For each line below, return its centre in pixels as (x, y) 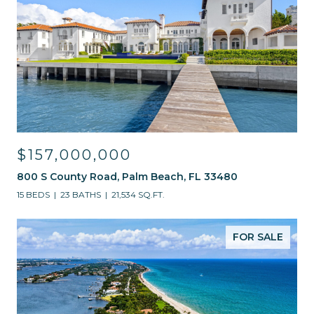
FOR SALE (258, 237)
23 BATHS (81, 194)
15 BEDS (33, 194)
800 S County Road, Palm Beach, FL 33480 (127, 177)
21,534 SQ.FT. (138, 194)
